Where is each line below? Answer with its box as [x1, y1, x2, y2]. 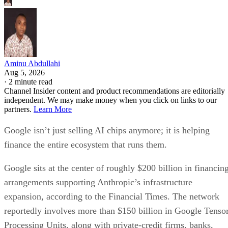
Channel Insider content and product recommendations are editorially [4, 87, 225, 96]
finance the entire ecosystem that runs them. [4, 139, 167, 150]
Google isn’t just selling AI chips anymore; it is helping [4, 125, 210, 136]
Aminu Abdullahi [4, 59, 60, 68]
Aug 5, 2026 [4, 68, 45, 77]
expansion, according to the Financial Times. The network [4, 191, 219, 202]
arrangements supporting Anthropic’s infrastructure [4, 177, 192, 188]
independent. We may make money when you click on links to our [4, 96, 217, 105]
